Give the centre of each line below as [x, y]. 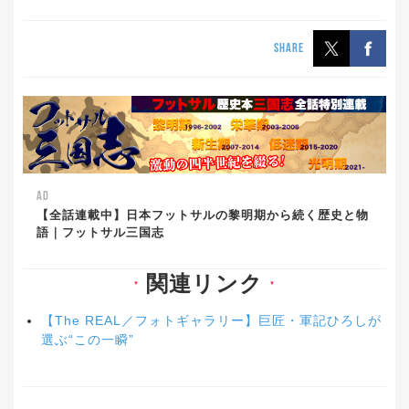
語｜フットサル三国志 [100, 232]
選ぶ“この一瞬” [88, 339]
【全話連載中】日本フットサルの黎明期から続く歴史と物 [203, 215]
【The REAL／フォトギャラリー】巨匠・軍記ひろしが [211, 320]
